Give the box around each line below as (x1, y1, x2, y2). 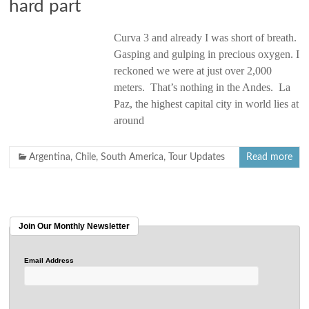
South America (101, 152, 164, 162)
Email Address (24, 256, 74, 264)
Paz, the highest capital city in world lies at (114, 97, 299, 110)
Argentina (29, 152, 71, 162)
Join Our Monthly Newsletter (19, 221, 130, 231)
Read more (246, 152, 292, 162)
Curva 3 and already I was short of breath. (114, 31, 300, 43)
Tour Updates (168, 152, 226, 162)
